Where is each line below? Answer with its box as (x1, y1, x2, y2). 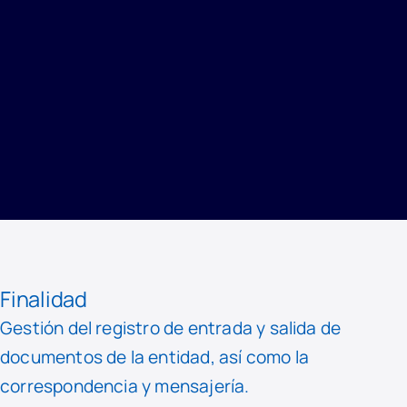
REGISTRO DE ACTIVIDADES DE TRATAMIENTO (45, 164, 271, 181)
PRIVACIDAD (45, 115, 106, 132)
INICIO (45, 67, 77, 83)
